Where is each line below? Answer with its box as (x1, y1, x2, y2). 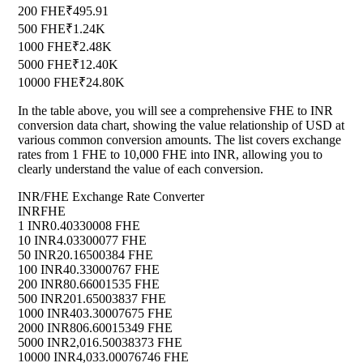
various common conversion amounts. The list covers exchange (18, 133, 341, 147)
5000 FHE (18, 58, 72, 72)
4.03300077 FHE (57, 233, 147, 248)
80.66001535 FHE (63, 277, 160, 292)
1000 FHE (18, 40, 72, 54)
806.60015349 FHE (70, 321, 173, 335)
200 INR (18, 277, 63, 292)
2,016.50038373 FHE (70, 335, 182, 350)
